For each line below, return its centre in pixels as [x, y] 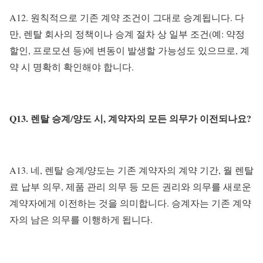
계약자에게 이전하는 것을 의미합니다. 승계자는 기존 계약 [130, 203]
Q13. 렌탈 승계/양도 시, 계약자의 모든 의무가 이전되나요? [130, 119]
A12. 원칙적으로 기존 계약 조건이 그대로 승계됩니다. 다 [127, 18]
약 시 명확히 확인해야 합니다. [72, 67]
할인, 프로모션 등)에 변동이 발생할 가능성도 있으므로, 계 [129, 50]
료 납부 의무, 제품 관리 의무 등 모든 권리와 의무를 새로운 [130, 187]
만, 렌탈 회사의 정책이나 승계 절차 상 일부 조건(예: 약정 [127, 34]
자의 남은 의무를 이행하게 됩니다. [81, 220]
